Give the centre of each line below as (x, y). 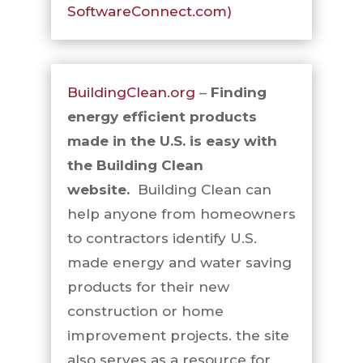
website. (98, 190)
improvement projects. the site (178, 335)
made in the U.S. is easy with (172, 141)
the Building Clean (135, 165)
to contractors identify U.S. (162, 238)
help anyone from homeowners (181, 214)
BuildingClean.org (131, 92)
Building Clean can (200, 190)
